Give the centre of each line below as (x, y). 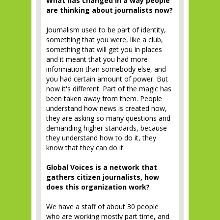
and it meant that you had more (97, 59)
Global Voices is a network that (102, 167)
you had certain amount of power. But (107, 79)
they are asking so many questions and (108, 118)
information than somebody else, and (106, 69)
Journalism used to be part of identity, (106, 30)
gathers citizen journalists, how (103, 177)
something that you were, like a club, (105, 40)
